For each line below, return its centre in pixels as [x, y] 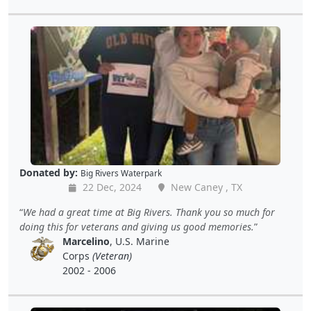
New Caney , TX [205, 187]
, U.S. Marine [139, 242]
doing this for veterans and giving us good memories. [137, 227]
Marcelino [86, 242]
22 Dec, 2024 [111, 187]
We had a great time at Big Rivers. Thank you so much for [149, 212]
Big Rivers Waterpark [121, 173]
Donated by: [49, 173]
